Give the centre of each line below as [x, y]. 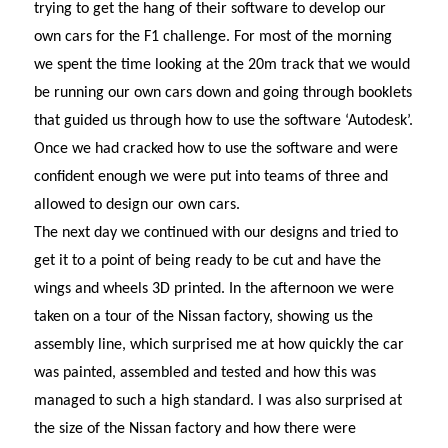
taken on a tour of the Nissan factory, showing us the [203, 317]
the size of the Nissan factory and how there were [194, 429]
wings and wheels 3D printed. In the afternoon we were [213, 289]
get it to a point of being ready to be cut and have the [207, 261]
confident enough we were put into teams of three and [210, 177]
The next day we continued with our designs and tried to [215, 233]
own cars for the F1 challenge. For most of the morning [212, 37]
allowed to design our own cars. [136, 205]
